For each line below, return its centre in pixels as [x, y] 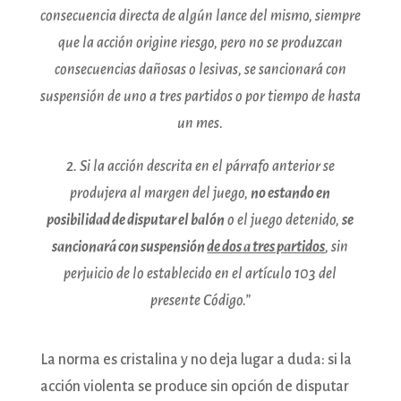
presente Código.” [200, 300]
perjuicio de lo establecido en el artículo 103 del [200, 273]
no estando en [291, 193]
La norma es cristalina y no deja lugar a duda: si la [196, 359]
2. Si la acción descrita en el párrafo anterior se [200, 166]
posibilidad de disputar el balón [136, 220]
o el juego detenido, [284, 220]
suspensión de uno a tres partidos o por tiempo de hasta [200, 96]
